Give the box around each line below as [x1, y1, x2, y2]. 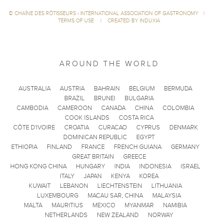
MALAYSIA [152, 192, 181, 200]
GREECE [123, 153, 146, 161]
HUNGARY [76, 163, 105, 171]
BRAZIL [64, 94, 85, 103]
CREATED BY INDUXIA [108, 18, 160, 24]
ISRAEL [181, 163, 200, 171]
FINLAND [47, 143, 72, 151]
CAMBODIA [17, 104, 48, 112]
